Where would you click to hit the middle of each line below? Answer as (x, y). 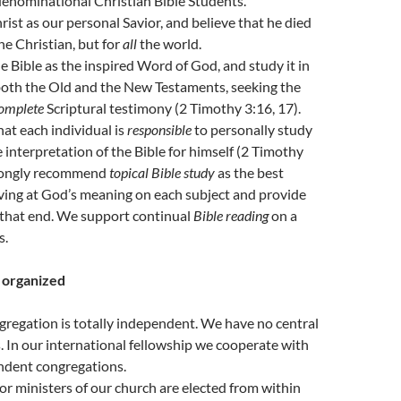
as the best (251, 172)
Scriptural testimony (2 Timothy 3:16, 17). (174, 108)
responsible (161, 129)
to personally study (253, 129)
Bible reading (232, 215)
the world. (171, 43)
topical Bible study (163, 172)
